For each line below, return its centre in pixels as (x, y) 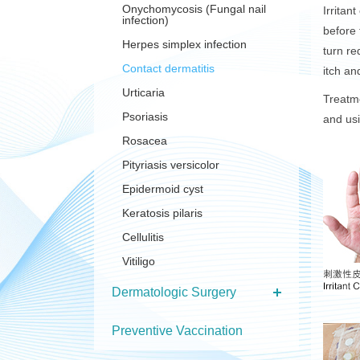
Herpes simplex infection (184, 44)
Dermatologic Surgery (174, 292)
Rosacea (145, 141)
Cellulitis (143, 237)
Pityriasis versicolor (171, 165)
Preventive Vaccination (177, 331)
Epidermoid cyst (163, 189)
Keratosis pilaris (162, 213)
